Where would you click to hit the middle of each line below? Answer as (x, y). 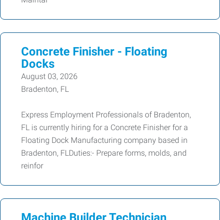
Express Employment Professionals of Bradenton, (106, 115)
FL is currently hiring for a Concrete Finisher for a (105, 127)
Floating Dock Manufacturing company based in (104, 140)
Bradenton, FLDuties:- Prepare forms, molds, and (104, 153)
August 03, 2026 (49, 76)
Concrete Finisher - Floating (94, 52)
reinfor (32, 166)
